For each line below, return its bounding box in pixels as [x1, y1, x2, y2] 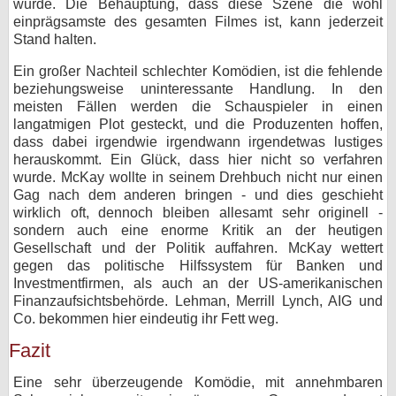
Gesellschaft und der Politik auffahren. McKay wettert [13, 240, 383, 255]
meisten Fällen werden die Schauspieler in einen [13, 99, 383, 114]
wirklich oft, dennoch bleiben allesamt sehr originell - [13, 205, 383, 220]
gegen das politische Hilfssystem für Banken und [13, 258, 383, 273]
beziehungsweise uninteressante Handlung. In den [13, 81, 383, 96]
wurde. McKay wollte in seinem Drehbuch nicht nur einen [13, 170, 383, 185]
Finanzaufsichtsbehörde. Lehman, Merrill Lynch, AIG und [13, 293, 383, 308]
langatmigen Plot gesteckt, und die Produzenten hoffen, [13, 117, 383, 132]
